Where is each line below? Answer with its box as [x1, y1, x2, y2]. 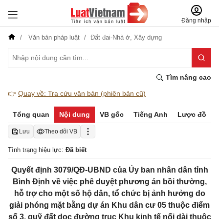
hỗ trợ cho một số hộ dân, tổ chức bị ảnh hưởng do [14, 189, 205, 197]
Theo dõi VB [44, 128, 77, 135]
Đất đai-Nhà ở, [90, 34, 134, 41]
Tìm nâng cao [164, 73, 211, 81]
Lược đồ [177, 110, 206, 118]
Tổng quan [13, 110, 49, 118]
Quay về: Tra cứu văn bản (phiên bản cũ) [18, 89, 146, 97]
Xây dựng [134, 34, 162, 41]
